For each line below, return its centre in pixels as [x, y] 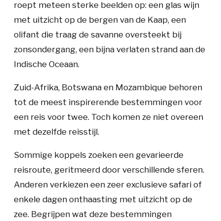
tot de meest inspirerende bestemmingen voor [108, 102]
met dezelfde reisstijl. [56, 132]
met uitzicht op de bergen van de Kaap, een [100, 20]
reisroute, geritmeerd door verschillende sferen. [109, 170]
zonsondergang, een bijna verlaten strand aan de [110, 49]
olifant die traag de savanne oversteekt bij [98, 35]
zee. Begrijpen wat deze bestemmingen [93, 214]
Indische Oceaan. [47, 64]
